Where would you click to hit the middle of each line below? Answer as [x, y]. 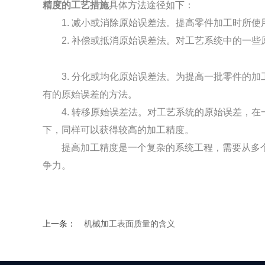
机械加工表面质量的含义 [130, 223]
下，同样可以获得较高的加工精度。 [118, 130]
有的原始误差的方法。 [90, 94]
